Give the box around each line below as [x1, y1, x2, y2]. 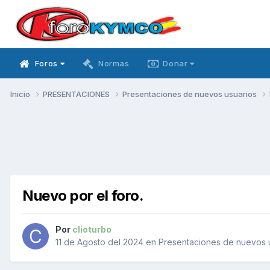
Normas [98, 58, 130, 68]
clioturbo [72, 224, 111, 235]
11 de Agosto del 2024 [55, 237, 143, 248]
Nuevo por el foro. [22, 186, 144, 204]
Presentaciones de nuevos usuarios [122, 89, 259, 99]
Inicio [10, 89, 32, 99]
